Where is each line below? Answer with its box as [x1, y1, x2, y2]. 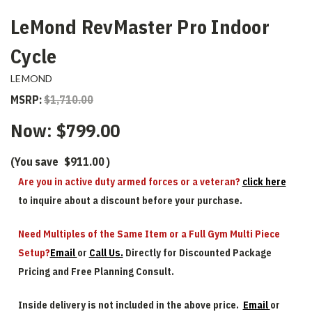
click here [242, 175, 286, 188]
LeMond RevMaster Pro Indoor [10, 14, 270, 40]
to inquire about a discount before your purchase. [17, 194, 242, 207]
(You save [10, 155, 58, 169]
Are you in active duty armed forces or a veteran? [17, 175, 242, 188]
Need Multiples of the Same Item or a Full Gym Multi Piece [17, 228, 280, 240]
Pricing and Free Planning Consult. [17, 265, 174, 278]
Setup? [17, 247, 50, 259]
